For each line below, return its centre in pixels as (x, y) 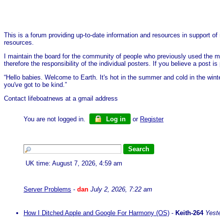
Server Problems (47, 189)
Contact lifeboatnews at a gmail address (61, 98)
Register (152, 119)
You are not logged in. (56, 119)
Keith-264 (189, 213)
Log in (115, 119)
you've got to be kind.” (35, 85)
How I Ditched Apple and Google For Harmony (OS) (96, 213)
